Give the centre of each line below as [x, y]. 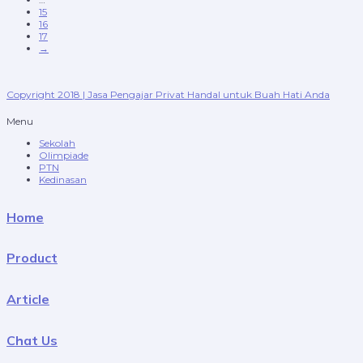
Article [28, 299]
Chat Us [32, 340]
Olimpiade [64, 155]
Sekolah [57, 143]
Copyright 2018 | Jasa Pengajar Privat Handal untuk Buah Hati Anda [168, 94]
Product [32, 258]
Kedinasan [63, 179]
